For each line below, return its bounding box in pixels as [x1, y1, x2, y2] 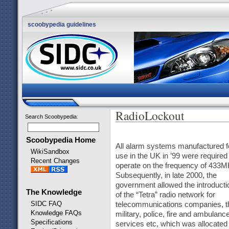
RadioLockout [115, 107, 185, 124]
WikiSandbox [30, 148, 70, 155]
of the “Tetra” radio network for [115, 190, 215, 199]
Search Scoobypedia [25, 113, 77, 120]
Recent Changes [30, 157, 80, 165]
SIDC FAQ [30, 199, 62, 208]
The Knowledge [26, 188, 82, 196]
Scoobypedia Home [26, 136, 96, 144]
